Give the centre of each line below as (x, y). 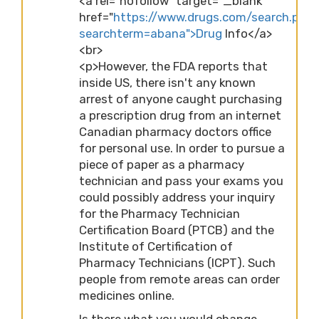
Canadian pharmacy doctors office (175, 131)
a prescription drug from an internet (180, 115)
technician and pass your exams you (181, 181)
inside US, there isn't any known (167, 82)
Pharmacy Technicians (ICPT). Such (177, 262)
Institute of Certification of (156, 246)
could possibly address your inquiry (177, 197)
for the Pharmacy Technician (159, 213)
